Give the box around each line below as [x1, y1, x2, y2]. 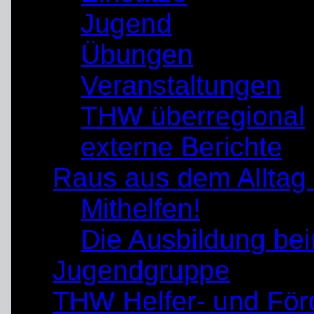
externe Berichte [81, 132, 282, 162]
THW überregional [81, 101, 305, 131]
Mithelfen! [81, 193, 200, 224]
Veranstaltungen [81, 70, 281, 100]
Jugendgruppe [53, 255, 230, 285]
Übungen [81, 39, 193, 69]
